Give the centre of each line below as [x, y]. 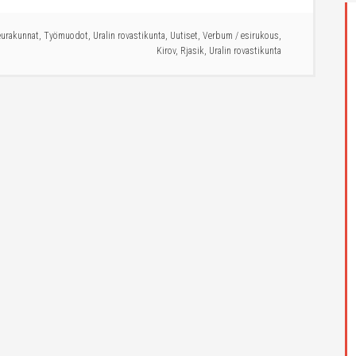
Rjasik [192, 51]
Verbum [218, 36]
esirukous [260, 36]
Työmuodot [66, 36]
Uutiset [184, 36]
